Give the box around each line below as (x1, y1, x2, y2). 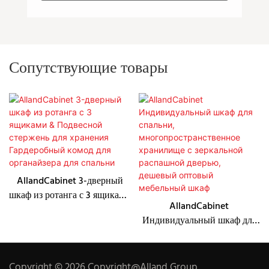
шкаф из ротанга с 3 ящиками (9, 188, 131, 204)
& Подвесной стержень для (14, 202, 125, 219)
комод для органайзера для (15, 231, 125, 247)
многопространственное (149, 242, 250, 258)
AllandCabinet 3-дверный (16, 174, 123, 190)
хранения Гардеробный (22, 217, 118, 233)
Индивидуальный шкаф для (142, 213, 256, 229)
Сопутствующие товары (9, 56, 168, 81)
